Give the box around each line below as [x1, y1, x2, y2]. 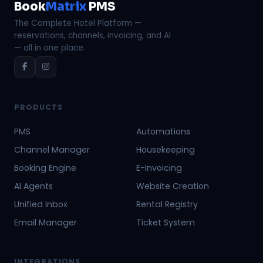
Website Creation [136, 180, 209, 192]
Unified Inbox [14, 198, 68, 210]
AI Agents [14, 180, 53, 192]
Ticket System [136, 216, 195, 228]
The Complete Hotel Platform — [14, 17, 141, 29]
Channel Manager [14, 143, 90, 156]
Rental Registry [136, 198, 198, 210]
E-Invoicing [136, 161, 182, 174]
